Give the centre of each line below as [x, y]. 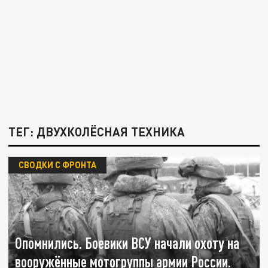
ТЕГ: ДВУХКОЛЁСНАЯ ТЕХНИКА [97, 132]
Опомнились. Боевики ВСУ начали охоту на [127, 243]
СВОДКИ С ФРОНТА [57, 165]
